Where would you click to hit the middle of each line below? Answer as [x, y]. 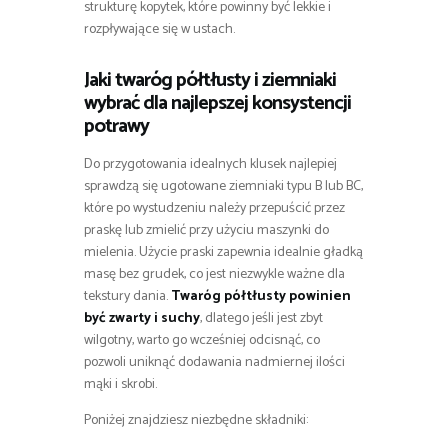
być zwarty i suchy [142, 318]
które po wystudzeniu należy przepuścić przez [214, 208]
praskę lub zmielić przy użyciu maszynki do [206, 230]
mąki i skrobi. [120, 384]
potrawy [116, 126]
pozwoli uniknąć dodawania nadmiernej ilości [214, 362]
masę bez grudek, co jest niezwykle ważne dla [214, 274]
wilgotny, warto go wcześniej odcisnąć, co [202, 340]
